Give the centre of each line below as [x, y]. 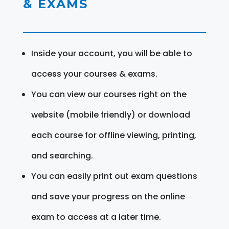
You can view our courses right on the [109, 94]
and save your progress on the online [108, 196]
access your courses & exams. [94, 74]
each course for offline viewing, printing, [113, 135]
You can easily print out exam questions [114, 176]
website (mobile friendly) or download [110, 114]
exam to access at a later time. [96, 217]
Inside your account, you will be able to [111, 53]
